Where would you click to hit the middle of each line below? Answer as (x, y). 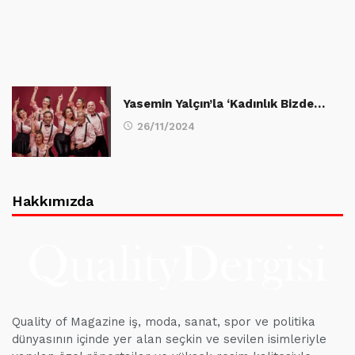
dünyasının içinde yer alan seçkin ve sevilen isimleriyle (169, 340)
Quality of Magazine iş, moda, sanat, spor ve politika (164, 322)
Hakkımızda (53, 201)
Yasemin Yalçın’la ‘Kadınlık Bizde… (224, 104)
